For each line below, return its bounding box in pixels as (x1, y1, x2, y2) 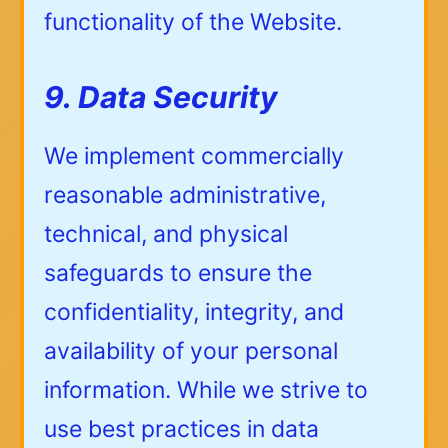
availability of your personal (44, 337, 338, 366)
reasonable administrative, (44, 181, 326, 210)
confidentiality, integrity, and (44, 298, 344, 327)
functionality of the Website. (44, 7, 342, 36)
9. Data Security (44, 78, 278, 115)
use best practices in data (44, 415, 319, 444)
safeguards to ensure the (44, 259, 312, 288)
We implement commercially (44, 142, 344, 171)
